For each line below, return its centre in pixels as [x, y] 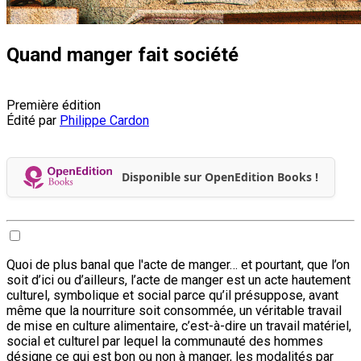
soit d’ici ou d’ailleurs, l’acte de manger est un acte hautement [178, 280]
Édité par [33, 120]
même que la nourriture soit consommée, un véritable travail [174, 310]
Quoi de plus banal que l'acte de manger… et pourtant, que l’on [178, 264]
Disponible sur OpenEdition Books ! [220, 177]
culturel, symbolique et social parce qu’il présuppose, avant [172, 295]
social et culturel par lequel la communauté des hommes [165, 341]
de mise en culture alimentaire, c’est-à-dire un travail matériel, [179, 326]
